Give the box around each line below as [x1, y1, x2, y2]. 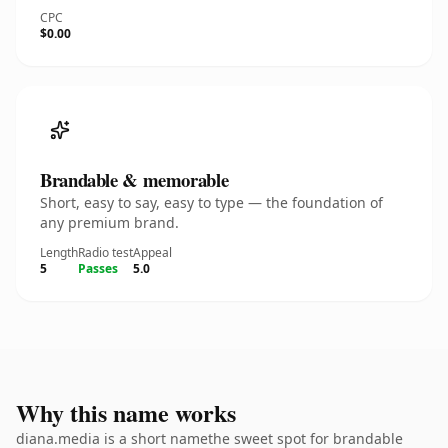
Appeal [133, 244, 172, 261]
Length [40, 244, 78, 261]
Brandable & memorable [40, 166, 229, 193]
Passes [78, 260, 118, 277]
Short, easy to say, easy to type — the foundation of [40, 193, 383, 212]
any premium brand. [40, 213, 179, 232]
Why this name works [16, 395, 236, 430]
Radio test [78, 244, 133, 261]
